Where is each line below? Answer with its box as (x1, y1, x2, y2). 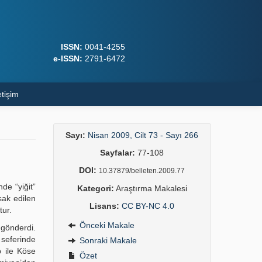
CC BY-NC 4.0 (122, 201, 175, 211)
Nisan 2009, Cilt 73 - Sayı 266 (88, 130, 199, 140)
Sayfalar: (100, 148, 136, 157)
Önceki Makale (77, 220, 135, 230)
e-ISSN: (53, 54, 82, 63)
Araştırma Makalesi (113, 184, 187, 193)
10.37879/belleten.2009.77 (99, 167, 185, 175)
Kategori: (77, 184, 114, 193)
